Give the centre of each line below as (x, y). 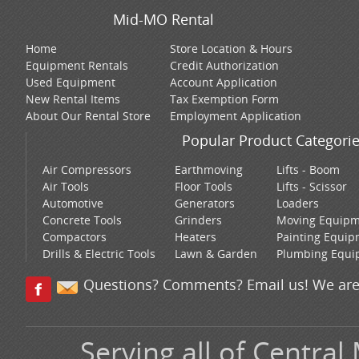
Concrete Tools (82, 220)
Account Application (224, 83)
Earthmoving (209, 170)
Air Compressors (87, 170)
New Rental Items (73, 99)
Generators (205, 204)
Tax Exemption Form (224, 99)
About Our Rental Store (88, 116)
